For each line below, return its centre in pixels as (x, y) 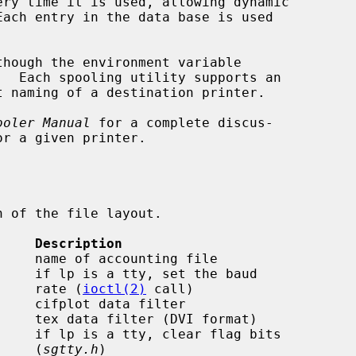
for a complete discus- (182, 122)
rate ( (59, 288)
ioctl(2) (114, 288)
